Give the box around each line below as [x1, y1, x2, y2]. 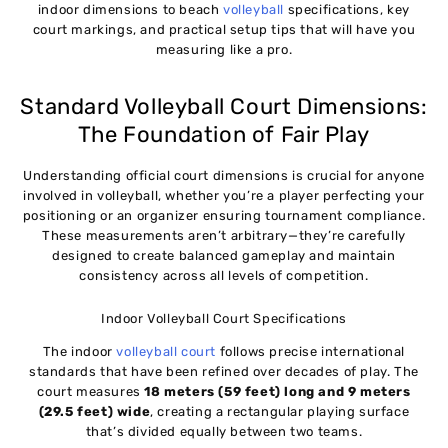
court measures [37, 384, 145, 400]
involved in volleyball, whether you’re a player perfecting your [23, 187, 425, 203]
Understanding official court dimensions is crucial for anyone [23, 167, 425, 183]
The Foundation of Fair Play [77, 121, 371, 149]
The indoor [42, 344, 117, 360]
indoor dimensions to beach [37, 2, 224, 18]
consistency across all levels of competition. [79, 267, 369, 283]
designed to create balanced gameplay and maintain [52, 247, 396, 263]
